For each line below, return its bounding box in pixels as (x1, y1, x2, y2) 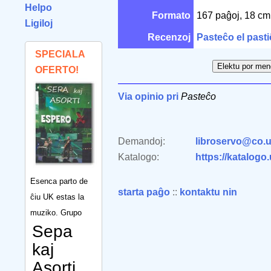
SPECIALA (35, 49, 85, 59)
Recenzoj (148, 32, 191, 42)
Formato (152, 10, 191, 21)
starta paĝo (118, 187, 170, 197)
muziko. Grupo (30, 207, 82, 217)
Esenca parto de (30, 176, 88, 186)
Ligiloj (25, 18, 53, 28)
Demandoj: (118, 136, 165, 146)
